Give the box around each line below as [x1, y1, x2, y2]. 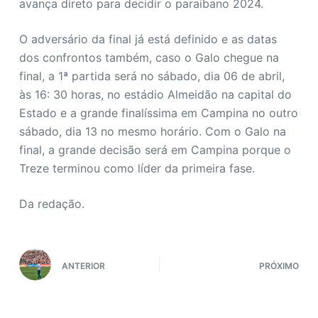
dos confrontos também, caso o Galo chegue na [18, 50, 279, 65]
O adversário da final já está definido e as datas [18, 32, 277, 47]
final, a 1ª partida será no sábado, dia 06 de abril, [18, 69, 285, 84]
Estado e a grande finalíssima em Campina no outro [18, 106, 298, 121]
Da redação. [18, 197, 84, 212]
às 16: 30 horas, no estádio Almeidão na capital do [18, 87, 292, 102]
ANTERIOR [61, 260, 105, 271]
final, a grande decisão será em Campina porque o [18, 143, 291, 158]
